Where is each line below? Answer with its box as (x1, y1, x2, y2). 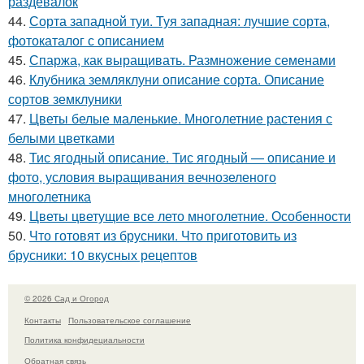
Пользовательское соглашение (68, 314, 191, 326)
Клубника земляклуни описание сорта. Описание (29, 70, 324, 89)
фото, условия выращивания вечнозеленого (8, 167, 276, 187)
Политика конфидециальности (24, 333, 145, 345)
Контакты (24, 314, 61, 326)
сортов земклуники (8, 89, 122, 109)
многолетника (8, 187, 91, 206)
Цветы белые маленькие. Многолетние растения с (29, 109, 332, 128)
